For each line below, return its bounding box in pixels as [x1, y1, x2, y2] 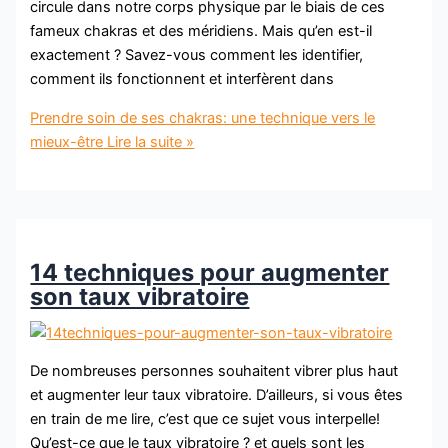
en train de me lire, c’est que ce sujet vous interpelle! [30, 410, 381, 429]
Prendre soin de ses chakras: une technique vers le [30, 108, 376, 127]
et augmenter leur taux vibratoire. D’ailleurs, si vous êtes [30, 386, 404, 405]
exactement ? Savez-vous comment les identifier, [30, 46, 364, 65]
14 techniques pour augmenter [30, 257, 390, 287]
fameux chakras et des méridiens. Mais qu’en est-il [30, 22, 373, 41]
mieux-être [30, 132, 104, 151]
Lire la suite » [103, 132, 195, 151]
